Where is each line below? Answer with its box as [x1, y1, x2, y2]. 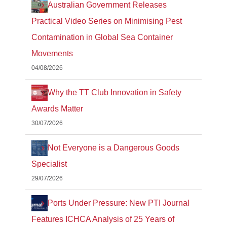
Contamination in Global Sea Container [31, 33, 173, 42]
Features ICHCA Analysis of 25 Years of [31, 215, 174, 224]
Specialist [31, 160, 67, 169]
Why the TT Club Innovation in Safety [48, 88, 181, 97]
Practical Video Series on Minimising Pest [31, 17, 182, 26]
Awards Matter [31, 104, 83, 113]
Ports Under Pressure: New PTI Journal [48, 199, 190, 208]
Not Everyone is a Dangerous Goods [48, 143, 179, 153]
